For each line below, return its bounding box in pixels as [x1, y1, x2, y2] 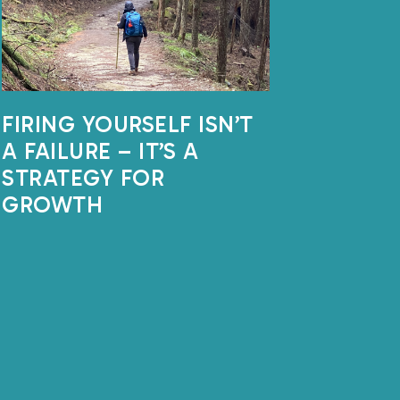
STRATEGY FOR [2, 164, 164, 192]
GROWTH [2, 191, 103, 219]
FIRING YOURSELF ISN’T [2, 111, 254, 138]
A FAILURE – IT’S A [2, 137, 198, 165]
